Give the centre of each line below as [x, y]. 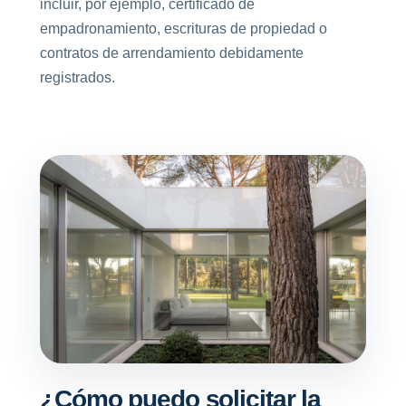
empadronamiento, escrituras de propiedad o [184, 29]
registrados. [77, 77]
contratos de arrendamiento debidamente [172, 53]
